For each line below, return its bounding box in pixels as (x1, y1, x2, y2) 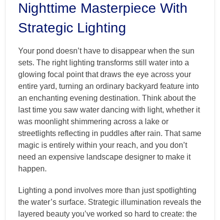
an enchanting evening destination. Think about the (18, 93, 196, 102)
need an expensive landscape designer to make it (18, 152, 191, 161)
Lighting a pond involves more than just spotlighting (18, 186, 196, 194)
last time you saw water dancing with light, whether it (18, 105, 200, 114)
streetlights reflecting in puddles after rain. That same (18, 129, 201, 137)
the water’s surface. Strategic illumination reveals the (18, 197, 201, 206)
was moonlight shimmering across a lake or (18, 117, 168, 126)
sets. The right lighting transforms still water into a (18, 58, 189, 67)
